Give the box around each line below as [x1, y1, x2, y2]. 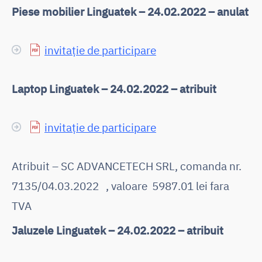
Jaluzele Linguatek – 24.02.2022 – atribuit [12, 222, 223, 237]
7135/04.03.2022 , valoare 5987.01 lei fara [12, 178, 229, 193]
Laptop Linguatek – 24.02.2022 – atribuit [12, 81, 216, 96]
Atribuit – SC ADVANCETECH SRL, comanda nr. [12, 158, 244, 173]
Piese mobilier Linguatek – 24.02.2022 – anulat [12, 4, 249, 19]
